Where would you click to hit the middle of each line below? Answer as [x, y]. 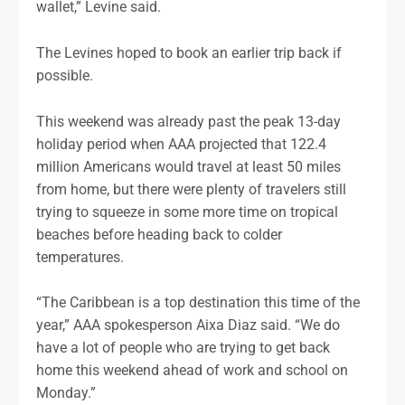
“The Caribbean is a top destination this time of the [198, 303]
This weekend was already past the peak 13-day [188, 121]
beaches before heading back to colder [159, 234]
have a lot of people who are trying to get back [183, 348]
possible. [65, 75]
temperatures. [80, 257]
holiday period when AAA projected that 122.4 [181, 144]
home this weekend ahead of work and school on [192, 371]
